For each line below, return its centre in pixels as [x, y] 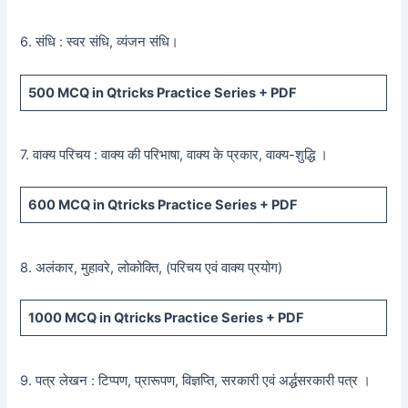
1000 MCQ [62, 318]
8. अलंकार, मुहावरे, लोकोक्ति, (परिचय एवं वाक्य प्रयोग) [152, 267]
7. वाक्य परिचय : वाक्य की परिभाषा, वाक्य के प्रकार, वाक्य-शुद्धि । [174, 155]
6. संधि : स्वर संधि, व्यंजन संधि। [100, 42]
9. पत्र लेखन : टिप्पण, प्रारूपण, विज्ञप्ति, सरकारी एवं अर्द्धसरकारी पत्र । [196, 380]
